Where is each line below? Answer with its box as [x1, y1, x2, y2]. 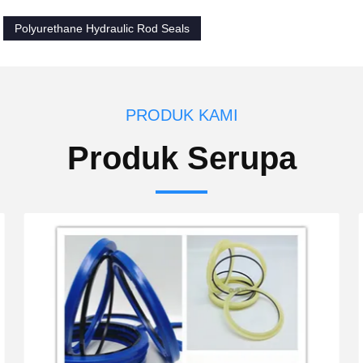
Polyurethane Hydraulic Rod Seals [15, 22, 190, 35]
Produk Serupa [66, 140, 297, 176]
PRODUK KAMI [125, 106, 238, 124]
